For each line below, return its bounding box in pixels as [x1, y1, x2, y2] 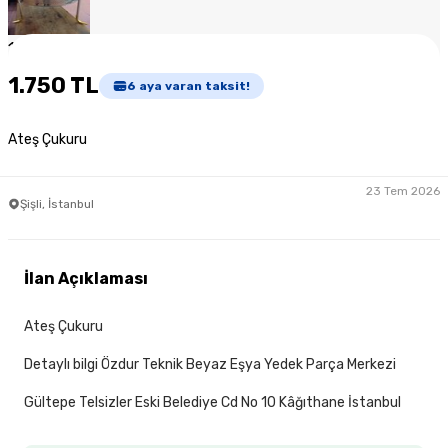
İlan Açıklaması [24, 269, 148, 289]
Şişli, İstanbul [20, 196, 94, 211]
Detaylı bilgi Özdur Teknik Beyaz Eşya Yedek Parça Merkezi [24, 356, 396, 374]
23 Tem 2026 [366, 183, 440, 198]
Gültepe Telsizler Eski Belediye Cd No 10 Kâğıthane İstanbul [24, 394, 401, 412]
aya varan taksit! [136, 78, 250, 93]
